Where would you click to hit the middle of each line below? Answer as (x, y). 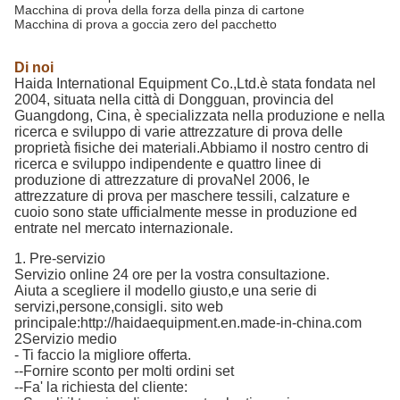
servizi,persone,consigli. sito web (119, 306)
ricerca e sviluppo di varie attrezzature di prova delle (179, 131)
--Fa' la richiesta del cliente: (101, 387)
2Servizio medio (66, 338)
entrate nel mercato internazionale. (124, 228)
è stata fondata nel (318, 83)
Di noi (34, 67)
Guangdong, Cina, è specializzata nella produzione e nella (200, 115)
